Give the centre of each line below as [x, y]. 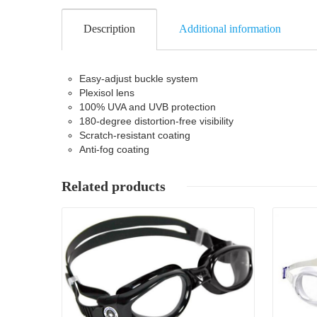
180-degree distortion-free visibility [156, 121]
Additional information [230, 29]
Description [109, 29]
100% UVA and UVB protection [148, 107]
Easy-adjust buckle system [139, 79]
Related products [114, 186]
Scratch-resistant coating [135, 136]
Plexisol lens [107, 93]
